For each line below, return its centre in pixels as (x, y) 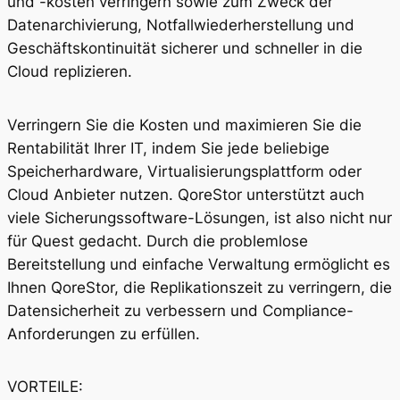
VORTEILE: (45, 387)
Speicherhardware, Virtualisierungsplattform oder (184, 171)
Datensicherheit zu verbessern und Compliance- (180, 310)
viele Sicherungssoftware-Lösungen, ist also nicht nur (200, 217)
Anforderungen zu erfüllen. (104, 333)
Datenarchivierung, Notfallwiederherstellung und (181, 25)
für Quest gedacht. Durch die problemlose (158, 241)
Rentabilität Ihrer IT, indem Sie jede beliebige (168, 148)
